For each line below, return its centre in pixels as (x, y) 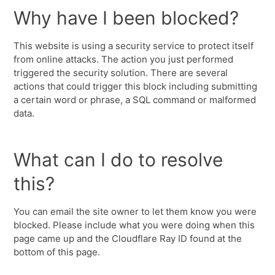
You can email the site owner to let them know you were (135, 211)
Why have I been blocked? (126, 18)
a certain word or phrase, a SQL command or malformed (135, 100)
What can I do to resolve (118, 160)
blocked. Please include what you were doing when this (134, 225)
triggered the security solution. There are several (121, 73)
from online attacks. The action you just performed (124, 59)
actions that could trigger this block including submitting (136, 86)
